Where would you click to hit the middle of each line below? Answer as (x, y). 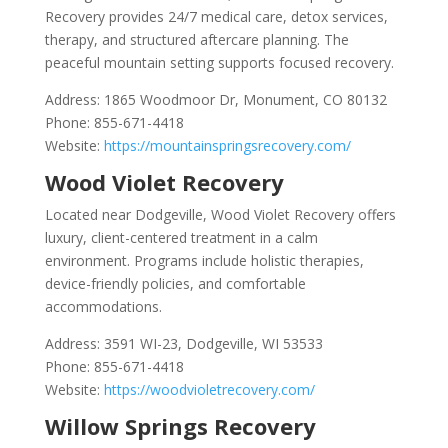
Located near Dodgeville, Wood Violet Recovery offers (220, 214)
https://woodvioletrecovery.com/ (207, 389)
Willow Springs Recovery (180, 426)
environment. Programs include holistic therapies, (204, 260)
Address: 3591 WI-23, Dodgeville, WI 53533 (183, 343)
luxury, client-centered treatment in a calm (181, 237)
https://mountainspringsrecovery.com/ (225, 145)
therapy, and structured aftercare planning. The (196, 39)
